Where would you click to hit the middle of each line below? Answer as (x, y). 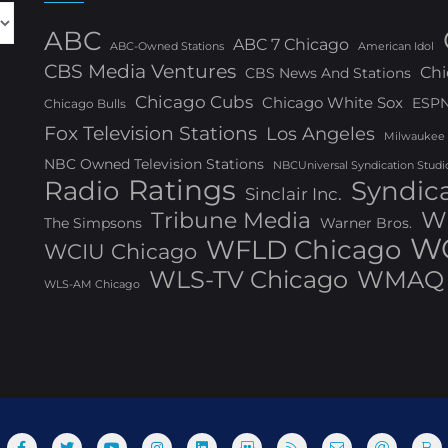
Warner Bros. (366, 223)
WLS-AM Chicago (92, 284)
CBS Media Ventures (140, 71)
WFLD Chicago (303, 250)
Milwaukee (414, 136)
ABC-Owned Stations (167, 46)
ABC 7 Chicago (291, 44)
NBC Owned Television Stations (154, 164)
